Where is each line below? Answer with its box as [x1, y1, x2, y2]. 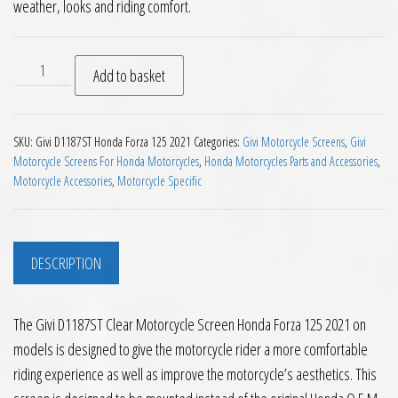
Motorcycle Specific [117, 172, 202, 189]
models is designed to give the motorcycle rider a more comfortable [13, 338, 368, 361]
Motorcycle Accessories [13, 172, 112, 189]
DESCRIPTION [31, 252, 101, 274]
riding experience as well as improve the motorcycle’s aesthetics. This [13, 363, 377, 386]
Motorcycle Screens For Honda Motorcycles [13, 153, 199, 170]
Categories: [194, 133, 243, 150]
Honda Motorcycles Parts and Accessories [204, 153, 378, 170]
